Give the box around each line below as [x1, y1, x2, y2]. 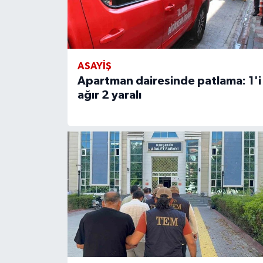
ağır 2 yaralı [77, 89, 141, 102]
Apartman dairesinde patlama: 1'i [77, 75, 261, 87]
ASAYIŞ [77, 61, 112, 72]
